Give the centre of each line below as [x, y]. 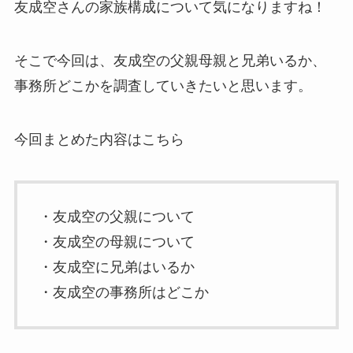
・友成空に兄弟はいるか [116, 268]
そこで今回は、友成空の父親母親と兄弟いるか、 [170, 60]
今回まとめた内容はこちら [99, 139]
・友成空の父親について [116, 217]
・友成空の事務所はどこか [123, 293]
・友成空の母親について [116, 242]
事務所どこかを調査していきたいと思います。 [163, 85]
